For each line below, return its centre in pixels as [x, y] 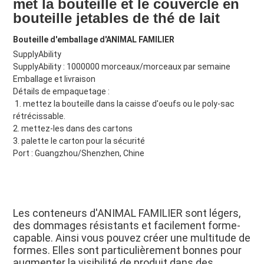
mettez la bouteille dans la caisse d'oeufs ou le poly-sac [128, 104]
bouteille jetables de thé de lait [116, 18]
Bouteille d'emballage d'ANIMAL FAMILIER [93, 40]
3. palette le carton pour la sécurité [79, 141]
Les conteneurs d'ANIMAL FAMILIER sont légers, [126, 213]
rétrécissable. [39, 116]
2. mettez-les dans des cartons [72, 129]
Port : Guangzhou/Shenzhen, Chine [78, 154]
